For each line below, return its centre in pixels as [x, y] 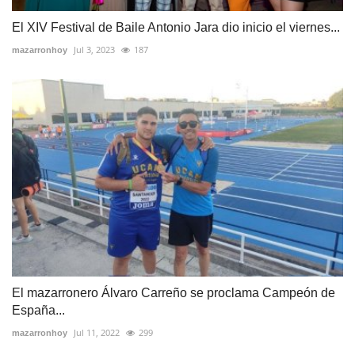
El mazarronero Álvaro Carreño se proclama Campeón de [174, 292]
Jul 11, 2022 [97, 332]
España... [38, 310]
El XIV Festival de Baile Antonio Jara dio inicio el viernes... [176, 28]
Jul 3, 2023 [94, 50]
